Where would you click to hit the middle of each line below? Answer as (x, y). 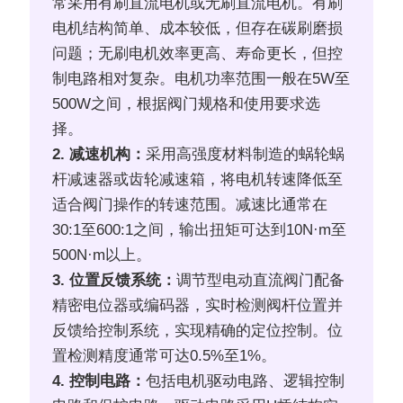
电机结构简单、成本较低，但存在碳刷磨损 (198, 29)
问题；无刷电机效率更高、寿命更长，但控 (198, 54)
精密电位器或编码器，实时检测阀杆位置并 (198, 306)
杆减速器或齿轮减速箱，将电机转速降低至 (198, 180)
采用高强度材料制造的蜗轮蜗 (246, 155)
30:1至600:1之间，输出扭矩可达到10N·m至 (200, 230)
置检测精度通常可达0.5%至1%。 (165, 356)
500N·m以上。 (102, 255)
